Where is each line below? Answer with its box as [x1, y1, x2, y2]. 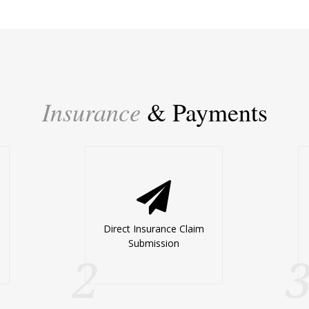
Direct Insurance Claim [103, 221, 205, 235]
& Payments [140, 94, 268, 128]
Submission [128, 236, 180, 250]
